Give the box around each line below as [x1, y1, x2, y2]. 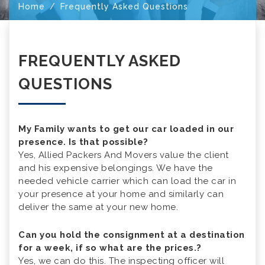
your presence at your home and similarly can [18, 189, 224, 200]
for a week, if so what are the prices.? [18, 243, 202, 254]
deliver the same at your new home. [18, 202, 178, 213]
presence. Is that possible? [18, 137, 148, 148]
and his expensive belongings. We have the [18, 163, 213, 174]
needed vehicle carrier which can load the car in [18, 176, 236, 187]
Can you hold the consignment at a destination [18, 230, 245, 241]
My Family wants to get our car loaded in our [18, 124, 234, 135]
